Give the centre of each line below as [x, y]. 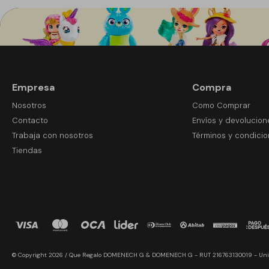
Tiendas [27, 150]
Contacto [30, 120]
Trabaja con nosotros [53, 135]
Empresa [33, 87]
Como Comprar [221, 105]
